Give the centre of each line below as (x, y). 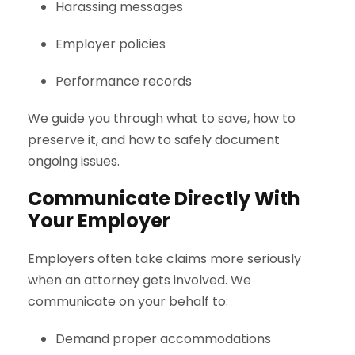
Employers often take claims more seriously (164, 258)
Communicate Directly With (164, 198)
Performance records (124, 81)
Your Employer (99, 220)
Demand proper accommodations (163, 338)
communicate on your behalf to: (128, 301)
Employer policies (111, 44)
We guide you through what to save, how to (162, 118)
